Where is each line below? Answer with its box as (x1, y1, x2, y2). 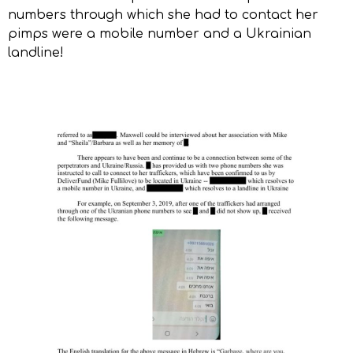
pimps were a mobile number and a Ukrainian (8, 27, 311, 42)
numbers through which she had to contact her (8, 8, 318, 23)
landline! (8, 46, 64, 61)
